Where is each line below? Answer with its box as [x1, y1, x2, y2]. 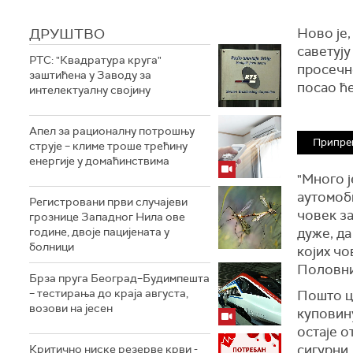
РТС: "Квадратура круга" [29, 53, 162, 67]
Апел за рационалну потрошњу [29, 124, 195, 138]
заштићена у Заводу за [29, 68, 151, 82]
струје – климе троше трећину [29, 139, 188, 153]
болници [29, 240, 74, 254]
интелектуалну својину [29, 83, 150, 97]
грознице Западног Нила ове [29, 210, 185, 224]
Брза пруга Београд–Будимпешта [29, 271, 210, 285]
